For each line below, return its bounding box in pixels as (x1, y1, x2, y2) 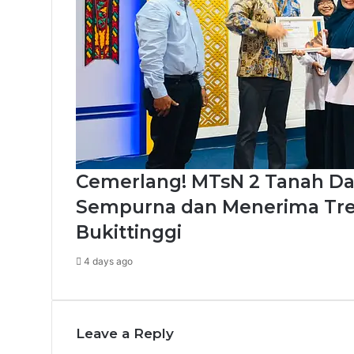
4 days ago (84, 254, 133, 267)
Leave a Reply (76, 325, 174, 341)
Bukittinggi (76, 220, 182, 243)
